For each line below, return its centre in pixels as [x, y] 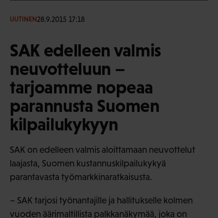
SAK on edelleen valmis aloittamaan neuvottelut [102, 149]
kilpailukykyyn [64, 124]
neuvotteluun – [68, 68]
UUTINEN [23, 19]
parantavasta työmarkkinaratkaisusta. [81, 177]
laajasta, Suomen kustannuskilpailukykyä [88, 163]
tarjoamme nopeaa [82, 87]
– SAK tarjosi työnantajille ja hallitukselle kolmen [101, 200]
